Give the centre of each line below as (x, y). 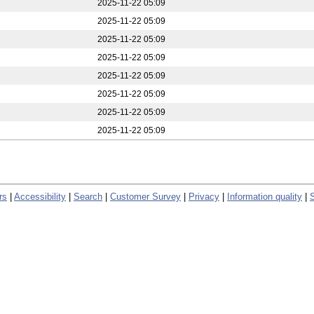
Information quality (265, 196)
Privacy (204, 196)
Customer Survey (145, 196)
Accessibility (40, 196)
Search (88, 196)
